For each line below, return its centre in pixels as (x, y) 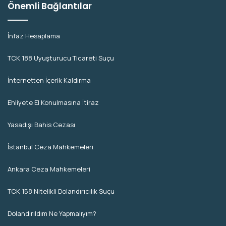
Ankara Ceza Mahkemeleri (49, 169)
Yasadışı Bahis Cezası (41, 124)
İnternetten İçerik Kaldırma (49, 80)
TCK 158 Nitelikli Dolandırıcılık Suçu (61, 191)
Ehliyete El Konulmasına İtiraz (53, 102)
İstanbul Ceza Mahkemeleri (50, 147)
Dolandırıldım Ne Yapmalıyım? (52, 213)
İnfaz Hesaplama (34, 36)
